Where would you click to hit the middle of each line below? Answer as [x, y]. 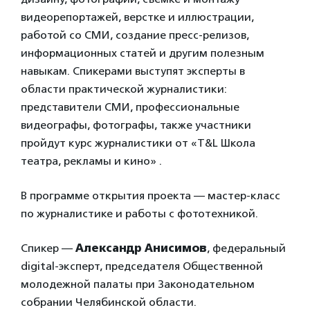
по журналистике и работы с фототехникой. [139, 213]
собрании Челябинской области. [109, 302]
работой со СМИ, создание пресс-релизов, [135, 35]
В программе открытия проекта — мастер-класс [151, 195]
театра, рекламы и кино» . [91, 161]
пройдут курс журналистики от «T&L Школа [138, 143]
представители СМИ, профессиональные [130, 107]
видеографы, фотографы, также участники [136, 125]
